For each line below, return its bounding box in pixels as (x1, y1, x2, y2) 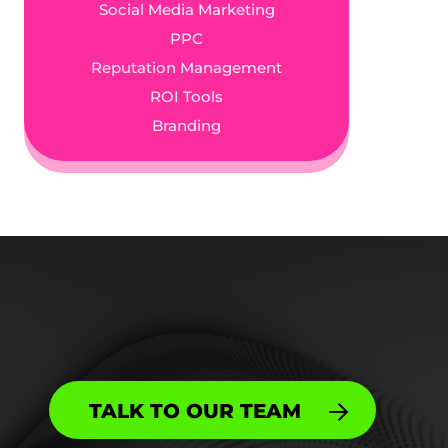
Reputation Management (91, 58, 283, 77)
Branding (152, 116, 222, 135)
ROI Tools (150, 87, 224, 106)
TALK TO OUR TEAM (89, 397, 301, 423)
